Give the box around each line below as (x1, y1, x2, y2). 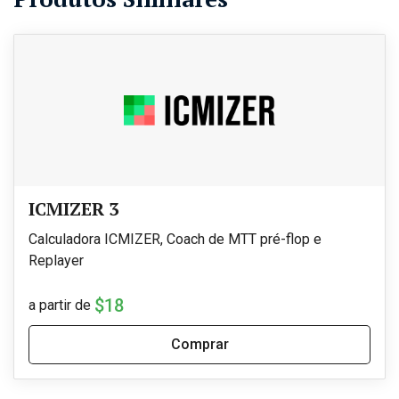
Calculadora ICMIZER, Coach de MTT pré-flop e (28, 230, 322, 248)
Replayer (28, 251, 84, 269)
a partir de (28, 296, 91, 313)
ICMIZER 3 (28, 196, 118, 221)
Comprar (170, 335, 229, 353)
